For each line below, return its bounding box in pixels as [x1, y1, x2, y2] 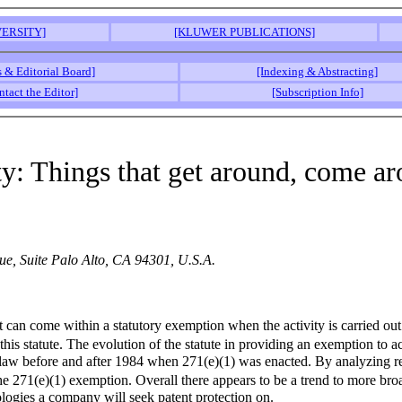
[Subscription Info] [271, 85, 363, 99]
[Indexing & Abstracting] [257, 65, 378, 78]
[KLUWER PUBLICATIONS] [173, 25, 315, 39]
